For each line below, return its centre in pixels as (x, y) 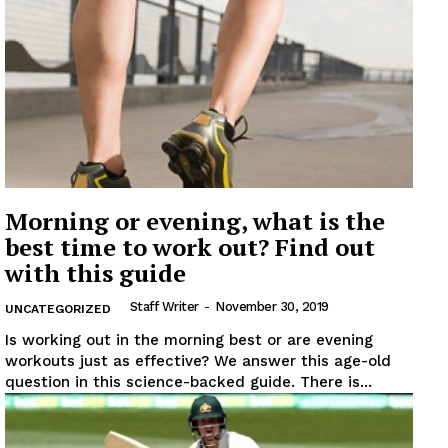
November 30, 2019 (272, 307)
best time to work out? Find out (190, 247)
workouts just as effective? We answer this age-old (198, 361)
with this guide (95, 273)
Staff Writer (164, 307)
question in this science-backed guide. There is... (336, 382)
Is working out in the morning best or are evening (189, 340)
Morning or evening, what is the (195, 221)
